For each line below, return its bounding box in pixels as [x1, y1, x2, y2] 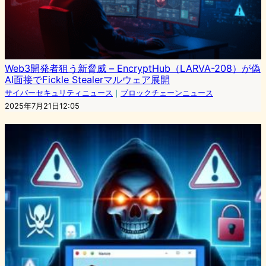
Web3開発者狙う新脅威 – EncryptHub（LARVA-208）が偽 [5, 62, 261, 74]
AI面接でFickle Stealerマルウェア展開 [5, 73, 170, 85]
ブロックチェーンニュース [121, 88, 213, 97]
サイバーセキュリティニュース [5, 88, 113, 97]
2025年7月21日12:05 [5, 101, 80, 110]
